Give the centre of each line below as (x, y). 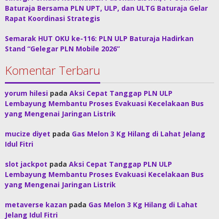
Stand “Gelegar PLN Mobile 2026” (62, 49)
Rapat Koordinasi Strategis (53, 19)
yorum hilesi (26, 93)
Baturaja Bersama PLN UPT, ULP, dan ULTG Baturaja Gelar (106, 8)
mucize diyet (28, 134)
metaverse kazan (36, 205)
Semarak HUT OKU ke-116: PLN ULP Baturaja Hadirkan (99, 39)
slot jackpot (26, 164)
